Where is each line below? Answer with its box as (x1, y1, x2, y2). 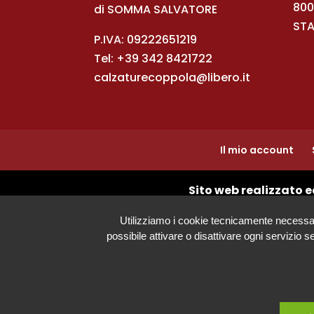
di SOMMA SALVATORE (94, 1, 218, 18)
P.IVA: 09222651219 (94, 32, 198, 48)
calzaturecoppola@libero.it (94, 69, 251, 86)
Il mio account (220, 143, 294, 158)
